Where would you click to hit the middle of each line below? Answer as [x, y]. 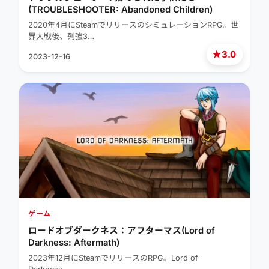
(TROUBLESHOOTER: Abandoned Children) [120, 10]
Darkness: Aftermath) [74, 243]
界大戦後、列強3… [61, 37]
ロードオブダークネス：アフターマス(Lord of [122, 231]
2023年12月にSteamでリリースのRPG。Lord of [113, 258]
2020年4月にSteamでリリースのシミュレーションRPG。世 [133, 25]
